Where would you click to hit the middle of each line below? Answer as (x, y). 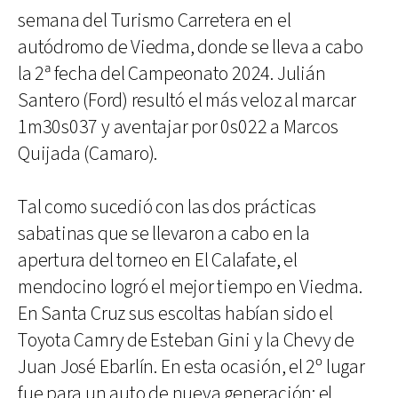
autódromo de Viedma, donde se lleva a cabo (191, 47)
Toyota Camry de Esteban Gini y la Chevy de (186, 340)
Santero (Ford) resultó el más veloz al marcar (187, 100)
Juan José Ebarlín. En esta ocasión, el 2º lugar (191, 367)
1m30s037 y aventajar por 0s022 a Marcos (178, 127)
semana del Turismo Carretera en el (155, 20)
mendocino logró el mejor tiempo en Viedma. (190, 287)
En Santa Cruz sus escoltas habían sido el (175, 314)
